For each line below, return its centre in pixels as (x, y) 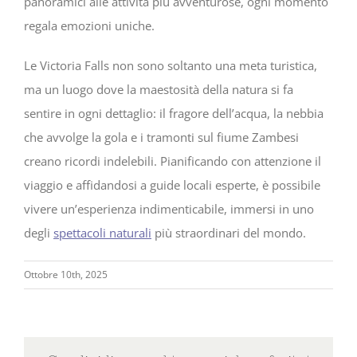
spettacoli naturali (102, 233)
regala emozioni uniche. (89, 26)
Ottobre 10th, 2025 (66, 275)
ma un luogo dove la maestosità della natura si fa (159, 90)
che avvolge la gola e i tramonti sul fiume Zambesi (161, 137)
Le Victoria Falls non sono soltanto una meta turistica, (171, 66)
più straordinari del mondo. (229, 233)
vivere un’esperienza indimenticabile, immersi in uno (169, 209)
